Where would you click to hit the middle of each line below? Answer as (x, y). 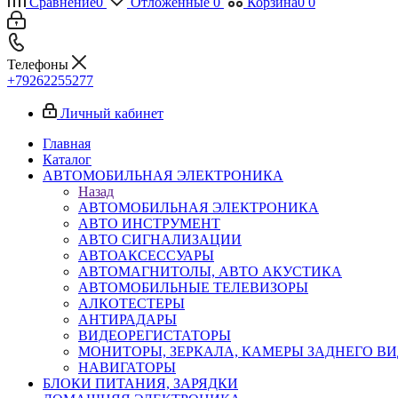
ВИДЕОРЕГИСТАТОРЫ (155, 335)
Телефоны (40, 64)
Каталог (67, 159)
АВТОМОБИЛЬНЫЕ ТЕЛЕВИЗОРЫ (193, 287)
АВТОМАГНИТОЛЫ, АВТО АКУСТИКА (210, 271)
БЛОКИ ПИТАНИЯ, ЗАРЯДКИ (140, 383)
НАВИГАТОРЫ (127, 367)
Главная (67, 143)
